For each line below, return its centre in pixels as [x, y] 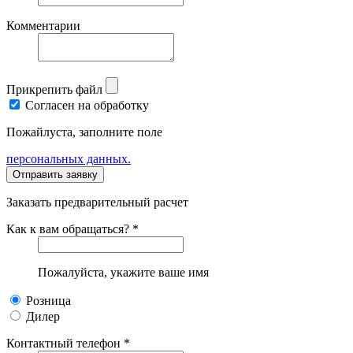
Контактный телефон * [68, 343]
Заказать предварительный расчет [97, 202]
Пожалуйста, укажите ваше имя [123, 272]
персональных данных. [69, 158]
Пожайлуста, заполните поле [84, 132]
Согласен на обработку [87, 105]
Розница [48, 300]
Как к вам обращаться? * [72, 229]
